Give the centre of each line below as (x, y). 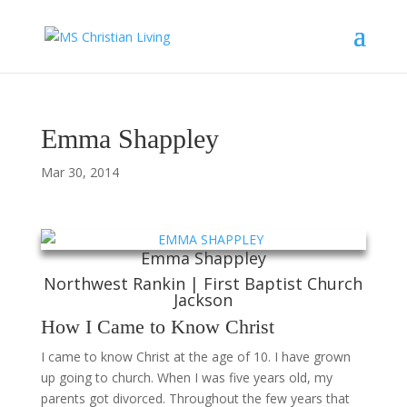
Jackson (203, 300)
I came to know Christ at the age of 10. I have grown (195, 357)
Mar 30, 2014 (79, 172)
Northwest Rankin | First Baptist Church (203, 283)
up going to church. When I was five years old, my (186, 377)
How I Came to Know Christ (157, 327)
